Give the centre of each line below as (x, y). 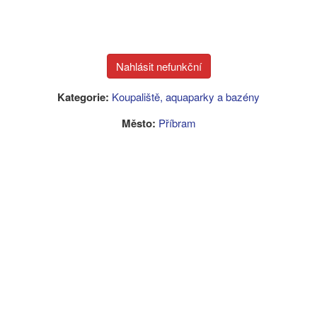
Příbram (177, 123)
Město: (138, 123)
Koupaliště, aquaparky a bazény (186, 97)
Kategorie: (83, 97)
